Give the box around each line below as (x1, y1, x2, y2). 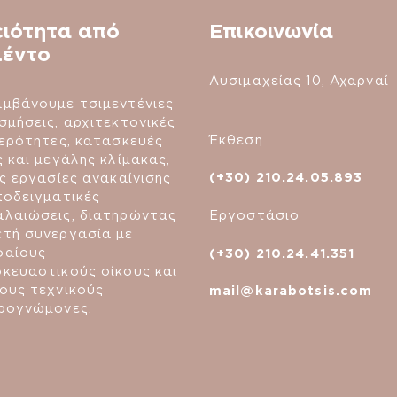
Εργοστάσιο (209, 207, 300, 223)
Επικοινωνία (209, 19, 333, 43)
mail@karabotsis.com (209, 283, 373, 299)
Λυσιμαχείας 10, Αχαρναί (209, 73, 389, 89)
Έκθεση (209, 131, 263, 147)
